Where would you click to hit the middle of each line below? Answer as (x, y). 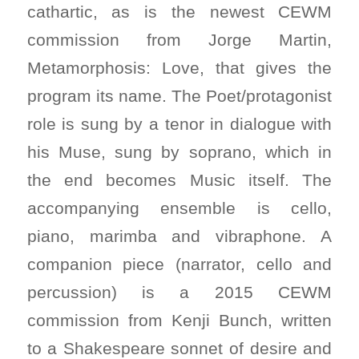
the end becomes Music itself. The (179, 180)
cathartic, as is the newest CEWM (179, 12)
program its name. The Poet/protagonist (179, 96)
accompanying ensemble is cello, (179, 208)
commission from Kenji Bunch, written (179, 321)
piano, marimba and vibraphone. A (179, 236)
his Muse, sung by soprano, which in (179, 152)
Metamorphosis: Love (113, 68)
